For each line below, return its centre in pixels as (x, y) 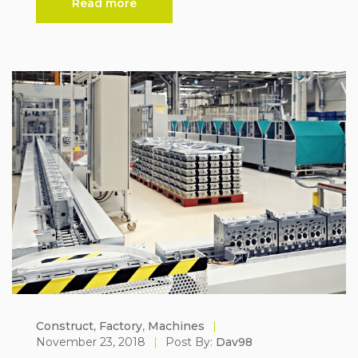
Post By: (191, 342)
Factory (121, 326)
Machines (176, 326)
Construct (65, 326)
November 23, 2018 (91, 342)
